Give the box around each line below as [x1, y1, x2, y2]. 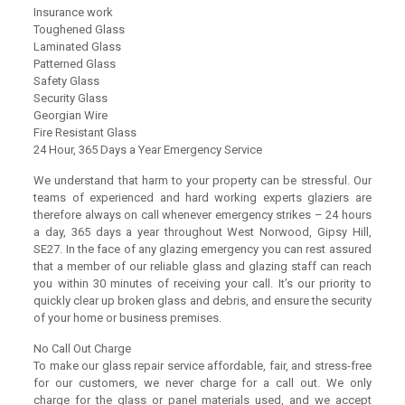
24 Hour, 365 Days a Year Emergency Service [33, 143, 263, 156]
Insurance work [33, 5, 114, 19]
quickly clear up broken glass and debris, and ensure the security [33, 294, 372, 307]
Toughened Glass [33, 23, 126, 36]
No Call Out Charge [33, 342, 132, 355]
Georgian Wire [33, 108, 108, 122]
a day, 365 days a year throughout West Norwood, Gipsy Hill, [33, 225, 372, 239]
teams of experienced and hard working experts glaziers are [33, 191, 372, 204]
